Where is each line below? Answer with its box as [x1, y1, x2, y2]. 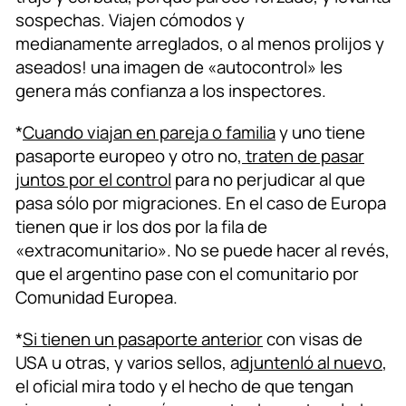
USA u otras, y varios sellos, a [15, 351, 239, 375]
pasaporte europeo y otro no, [15, 144, 242, 169]
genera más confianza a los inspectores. [15, 79, 326, 103]
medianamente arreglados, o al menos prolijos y [15, 32, 384, 56]
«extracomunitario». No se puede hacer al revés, [15, 238, 390, 263]
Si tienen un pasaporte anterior [23, 327, 263, 352]
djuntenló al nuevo [239, 351, 382, 375]
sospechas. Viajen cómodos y [15, 8, 245, 33]
